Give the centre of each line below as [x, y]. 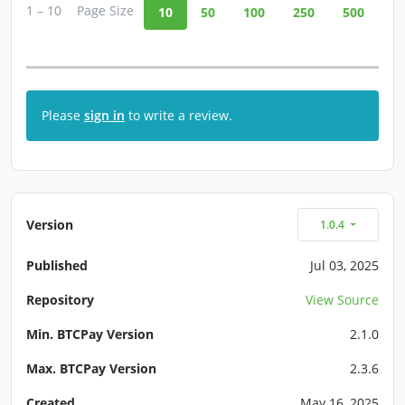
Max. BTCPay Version [91, 369]
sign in [104, 116]
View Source [342, 300]
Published [57, 266]
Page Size [105, 11]
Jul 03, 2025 [344, 266]
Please [63, 116]
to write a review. [179, 116]
